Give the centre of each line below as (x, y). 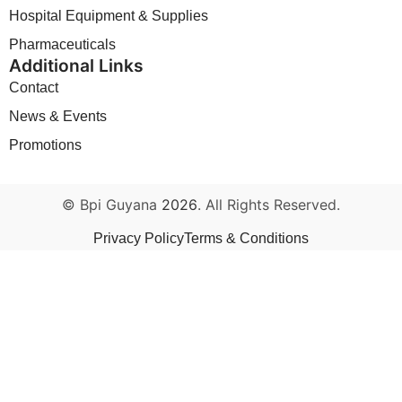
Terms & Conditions (246, 239)
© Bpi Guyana (109, 205)
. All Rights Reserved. (269, 205)
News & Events (58, 117)
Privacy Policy (139, 239)
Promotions (45, 145)
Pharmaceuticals (62, 45)
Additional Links (76, 66)
